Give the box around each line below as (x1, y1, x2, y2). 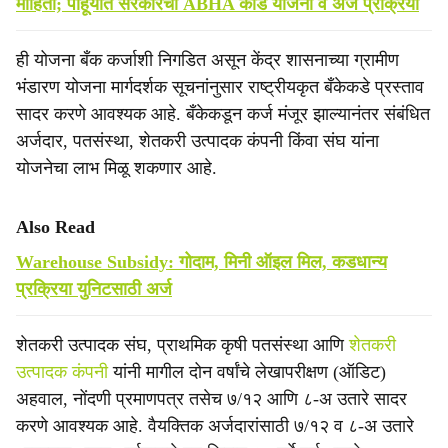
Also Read (16, 217, 95, 237)
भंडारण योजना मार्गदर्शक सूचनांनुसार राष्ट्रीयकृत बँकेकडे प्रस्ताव (16, 77, 424, 97)
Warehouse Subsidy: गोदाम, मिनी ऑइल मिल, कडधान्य (16, 252, 387, 272)
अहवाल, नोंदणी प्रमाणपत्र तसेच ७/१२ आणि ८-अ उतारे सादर (16, 389, 407, 409)
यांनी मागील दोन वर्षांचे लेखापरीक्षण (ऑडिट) (108, 362, 386, 382)
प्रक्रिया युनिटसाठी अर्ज (16, 279, 172, 299)
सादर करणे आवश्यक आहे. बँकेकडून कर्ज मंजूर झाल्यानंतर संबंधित (16, 104, 430, 124)
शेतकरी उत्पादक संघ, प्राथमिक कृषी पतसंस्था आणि (16, 335, 349, 355)
